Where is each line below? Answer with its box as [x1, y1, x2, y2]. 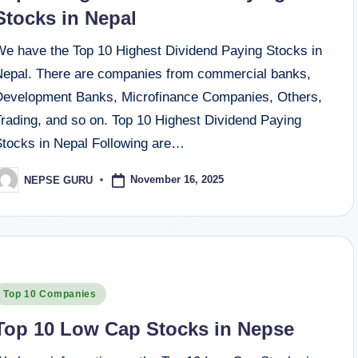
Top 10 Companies [3, 288, 97, 300]
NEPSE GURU [24, 173, 93, 186]
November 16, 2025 [130, 173, 225, 186]
